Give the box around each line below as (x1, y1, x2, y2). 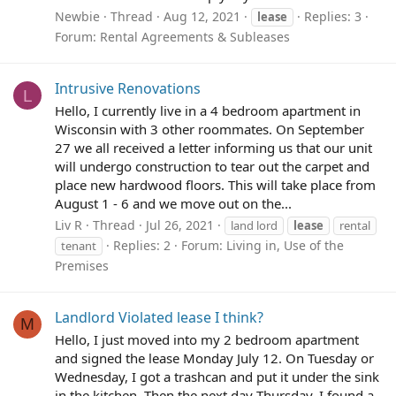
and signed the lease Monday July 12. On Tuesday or (55, 348, 374, 367)
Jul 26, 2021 (146, 216, 214, 233)
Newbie (55, 8, 100, 26)
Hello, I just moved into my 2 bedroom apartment (55, 330, 359, 348)
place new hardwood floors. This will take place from (55, 176, 376, 194)
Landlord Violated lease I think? (55, 308, 263, 328)
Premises (55, 256, 109, 274)
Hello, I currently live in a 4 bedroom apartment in (55, 102, 361, 120)
